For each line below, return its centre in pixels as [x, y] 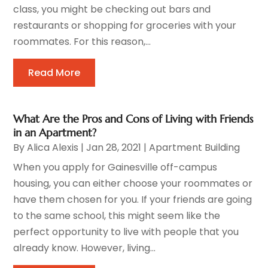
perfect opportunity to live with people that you [126, 232]
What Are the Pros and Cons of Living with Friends [133, 118]
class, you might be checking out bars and [112, 9]
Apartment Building [195, 147]
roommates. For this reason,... [82, 41]
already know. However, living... [85, 248]
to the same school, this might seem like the [117, 215]
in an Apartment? [55, 132]
